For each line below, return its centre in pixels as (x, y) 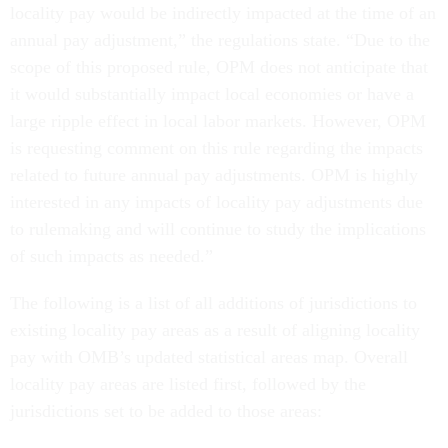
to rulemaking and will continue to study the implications (218, 229)
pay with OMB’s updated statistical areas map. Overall (209, 357)
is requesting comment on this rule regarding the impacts (216, 148)
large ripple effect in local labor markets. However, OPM (218, 121)
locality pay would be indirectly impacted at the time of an (223, 13)
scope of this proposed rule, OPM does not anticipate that (219, 67)
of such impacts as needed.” (111, 256)
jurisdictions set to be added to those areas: (166, 411)
